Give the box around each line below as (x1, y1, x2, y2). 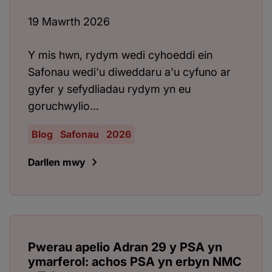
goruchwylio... (28, 100, 99, 113)
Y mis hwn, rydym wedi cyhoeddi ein (28, 49, 212, 62)
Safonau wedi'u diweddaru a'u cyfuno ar (28, 66, 231, 79)
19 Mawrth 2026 (28, 15, 110, 29)
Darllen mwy (28, 156, 85, 169)
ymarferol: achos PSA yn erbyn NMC (28, 254, 242, 270)
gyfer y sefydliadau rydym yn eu (28, 83, 191, 96)
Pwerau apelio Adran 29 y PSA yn (28, 240, 222, 255)
